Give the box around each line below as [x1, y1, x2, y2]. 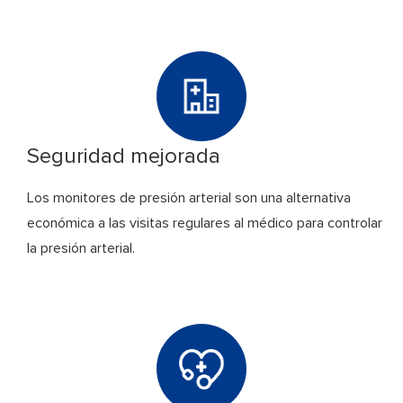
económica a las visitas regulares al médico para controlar [27, 216, 382, 231]
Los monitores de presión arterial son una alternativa [27, 191, 351, 206]
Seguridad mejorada [27, 146, 220, 168]
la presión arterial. [27, 241, 135, 256]
